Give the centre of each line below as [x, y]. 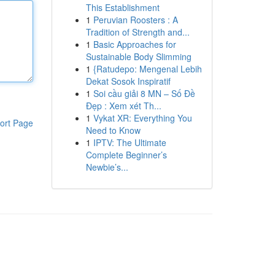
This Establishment [122, 7]
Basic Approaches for [134, 44]
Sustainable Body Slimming [138, 56]
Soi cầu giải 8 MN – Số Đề [144, 93]
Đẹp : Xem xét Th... [123, 106]
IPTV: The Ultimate [130, 142]
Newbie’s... [107, 167]
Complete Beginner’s [126, 155]
